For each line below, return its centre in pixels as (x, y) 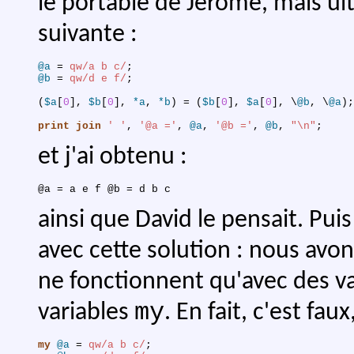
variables (86, 313)
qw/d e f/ (98, 79)
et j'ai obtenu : (113, 158)
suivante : (88, 35)
